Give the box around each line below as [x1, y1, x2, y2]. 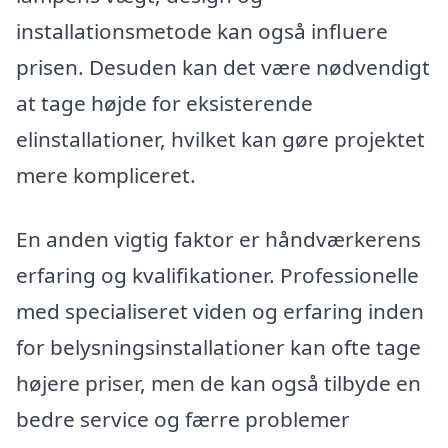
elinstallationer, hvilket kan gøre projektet [16, 125, 425, 154]
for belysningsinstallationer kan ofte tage [16, 332, 421, 361]
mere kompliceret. [16, 161, 196, 190]
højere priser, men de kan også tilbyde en [16, 368, 421, 397]
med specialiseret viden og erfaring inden [16, 296, 424, 325]
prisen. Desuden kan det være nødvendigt [16, 53, 430, 82]
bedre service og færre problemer [16, 404, 350, 433]
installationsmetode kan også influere [16, 17, 388, 46]
